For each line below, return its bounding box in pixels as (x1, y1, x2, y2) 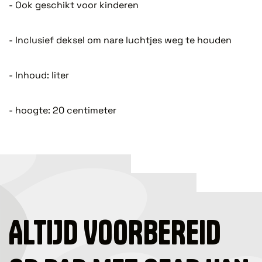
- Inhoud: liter (9, 68, 69, 81)
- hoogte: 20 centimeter (9, 104, 116, 116)
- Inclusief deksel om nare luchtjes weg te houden (9, 33, 232, 46)
